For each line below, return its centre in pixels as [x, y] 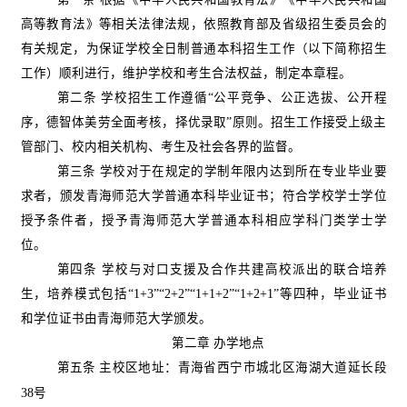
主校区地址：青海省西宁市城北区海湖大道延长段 [243, 367]
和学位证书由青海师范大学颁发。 [116, 318]
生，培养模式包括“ [77, 293]
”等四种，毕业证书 [330, 293]
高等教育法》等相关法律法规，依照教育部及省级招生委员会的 [203, 24]
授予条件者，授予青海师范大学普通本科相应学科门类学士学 [203, 220]
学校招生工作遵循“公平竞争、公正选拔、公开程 [244, 97]
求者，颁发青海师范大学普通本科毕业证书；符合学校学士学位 [203, 195]
